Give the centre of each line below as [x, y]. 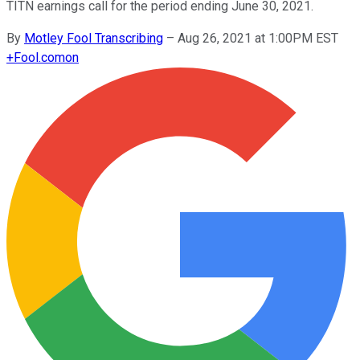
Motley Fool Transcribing [94, 38]
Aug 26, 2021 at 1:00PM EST [258, 38]
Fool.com [39, 57]
